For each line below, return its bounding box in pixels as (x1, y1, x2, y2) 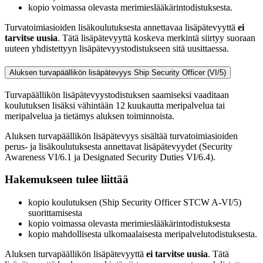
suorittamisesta (28, 208, 82, 218)
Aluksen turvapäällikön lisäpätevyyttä (5, 249, 146, 259)
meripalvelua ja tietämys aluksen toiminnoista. (5, 110, 174, 121)
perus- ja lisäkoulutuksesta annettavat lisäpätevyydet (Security (5, 141, 232, 151)
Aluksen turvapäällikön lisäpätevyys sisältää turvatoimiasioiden (5, 130, 238, 141)
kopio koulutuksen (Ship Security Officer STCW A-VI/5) (28, 197, 241, 207)
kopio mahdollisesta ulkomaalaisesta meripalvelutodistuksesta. (28, 229, 257, 239)
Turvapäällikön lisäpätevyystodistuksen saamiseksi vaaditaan (5, 89, 229, 100)
